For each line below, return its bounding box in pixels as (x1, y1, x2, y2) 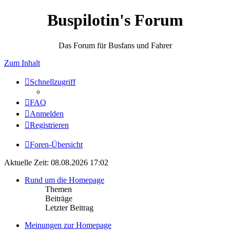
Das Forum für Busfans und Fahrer (58, 41, 172, 50)
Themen (45, 184, 72, 194)
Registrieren (30, 120, 69, 129)
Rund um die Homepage (25, 175, 104, 184)
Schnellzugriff (30, 77, 75, 86)
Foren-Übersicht (30, 140, 83, 149)
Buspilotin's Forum (47, 11, 183, 30)
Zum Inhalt (4, 58, 40, 67)
